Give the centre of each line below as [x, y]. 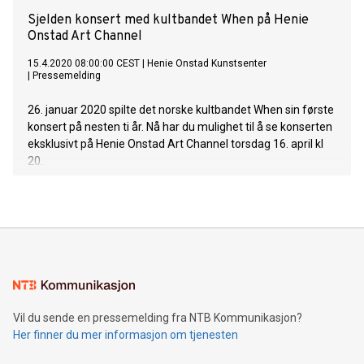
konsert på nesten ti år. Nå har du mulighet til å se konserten [180, 127]
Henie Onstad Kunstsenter [207, 64]
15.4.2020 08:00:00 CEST [84, 64]
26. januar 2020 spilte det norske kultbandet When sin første [181, 110]
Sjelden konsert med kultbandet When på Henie [168, 21]
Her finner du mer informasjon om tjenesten [126, 335]
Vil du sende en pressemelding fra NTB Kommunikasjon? [158, 318]
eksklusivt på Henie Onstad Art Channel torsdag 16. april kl [175, 144]
